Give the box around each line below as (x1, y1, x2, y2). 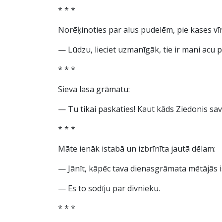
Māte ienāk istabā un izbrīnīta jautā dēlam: (58, 143, 216, 154)
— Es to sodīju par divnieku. (58, 183, 160, 194)
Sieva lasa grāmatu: (58, 84, 130, 95)
